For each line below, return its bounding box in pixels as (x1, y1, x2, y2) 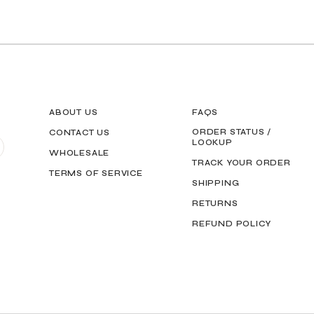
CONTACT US (49, 128, 111, 137)
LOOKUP (192, 137, 233, 147)
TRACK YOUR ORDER (192, 158, 291, 168)
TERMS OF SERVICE (49, 168, 143, 178)
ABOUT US (49, 107, 98, 117)
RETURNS (192, 198, 238, 208)
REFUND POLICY (192, 219, 271, 228)
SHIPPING (192, 178, 240, 188)
